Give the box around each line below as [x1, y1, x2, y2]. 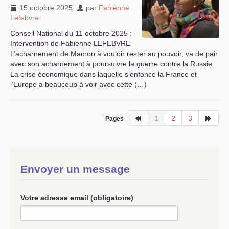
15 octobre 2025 [17, 4, 73, 12]
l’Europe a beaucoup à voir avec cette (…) [10, 80, 147, 88]
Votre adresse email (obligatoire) [20, 194, 133, 202]
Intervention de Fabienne [10, 39, 94, 48]
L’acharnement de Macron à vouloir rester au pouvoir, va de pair [10, 50, 218, 58]
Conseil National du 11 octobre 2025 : [10, 29, 132, 37]
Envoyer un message [20, 163, 130, 175]
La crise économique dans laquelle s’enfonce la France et [10, 70, 197, 78]
